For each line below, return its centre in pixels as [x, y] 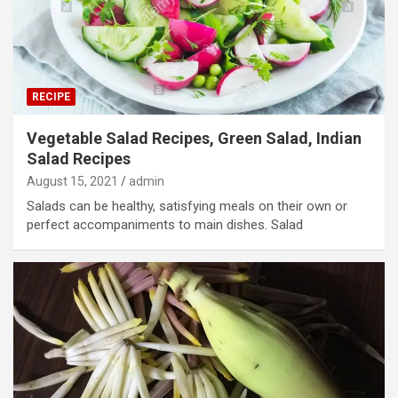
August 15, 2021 [72, 181]
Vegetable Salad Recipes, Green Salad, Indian [194, 138]
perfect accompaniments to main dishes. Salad [165, 224]
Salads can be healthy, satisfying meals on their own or [187, 206]
